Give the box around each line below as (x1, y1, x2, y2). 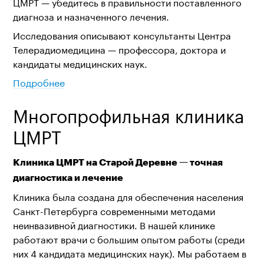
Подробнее (12, 74, 65, 89)
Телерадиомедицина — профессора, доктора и (12, 41, 226, 56)
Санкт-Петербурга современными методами (12, 203, 215, 217)
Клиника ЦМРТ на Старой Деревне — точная (12, 156, 223, 167)
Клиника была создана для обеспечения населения (12, 189, 243, 203)
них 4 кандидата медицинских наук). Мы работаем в (12, 245, 246, 260)
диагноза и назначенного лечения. (12, 8, 169, 23)
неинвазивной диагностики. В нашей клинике (12, 217, 215, 232)
